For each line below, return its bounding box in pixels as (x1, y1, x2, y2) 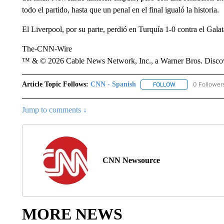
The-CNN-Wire (21, 44, 72, 53)
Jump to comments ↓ (21, 105, 87, 114)
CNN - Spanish (90, 80, 136, 88)
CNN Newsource (102, 156, 160, 165)
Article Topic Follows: (21, 80, 88, 88)
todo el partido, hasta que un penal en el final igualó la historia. (21, 5, 219, 14)
